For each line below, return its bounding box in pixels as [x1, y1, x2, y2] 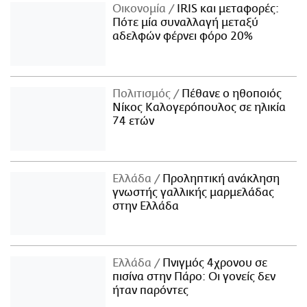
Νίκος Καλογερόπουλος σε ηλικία [112, 101, 286, 114]
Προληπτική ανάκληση [160, 172, 280, 185]
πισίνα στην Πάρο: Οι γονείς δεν [112, 271, 276, 284]
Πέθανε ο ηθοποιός [179, 87, 282, 100]
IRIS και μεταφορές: [174, 2, 280, 15]
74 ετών [112, 114, 155, 127]
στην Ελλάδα [112, 199, 180, 212]
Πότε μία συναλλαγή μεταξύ [112, 16, 259, 29]
